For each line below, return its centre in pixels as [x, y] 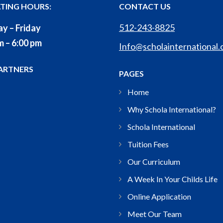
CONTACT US [145, 6]
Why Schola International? [172, 109]
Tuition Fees [148, 144]
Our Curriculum [154, 161]
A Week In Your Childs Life [172, 179]
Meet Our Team [155, 214]
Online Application [159, 196]
